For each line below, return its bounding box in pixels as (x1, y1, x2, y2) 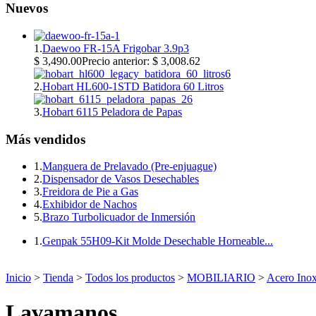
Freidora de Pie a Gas (42, 186, 138, 198)
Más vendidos (6, 131, 85, 147)
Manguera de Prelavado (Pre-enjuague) (42, 160, 217, 173)
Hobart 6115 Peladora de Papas (42, 105, 182, 118)
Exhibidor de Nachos (42, 198, 137, 211)
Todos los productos (85, 272, 175, 284)
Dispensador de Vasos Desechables (42, 173, 199, 186)
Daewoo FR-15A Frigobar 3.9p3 (42, 42, 189, 54)
